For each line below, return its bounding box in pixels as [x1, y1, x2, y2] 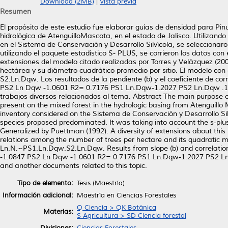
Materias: [43, 207, 73, 216]
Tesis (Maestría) [77, 179, 125, 187]
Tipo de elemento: [17, 179, 73, 187]
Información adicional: [3, 191, 73, 199]
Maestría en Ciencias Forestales [77, 191, 176, 199]
